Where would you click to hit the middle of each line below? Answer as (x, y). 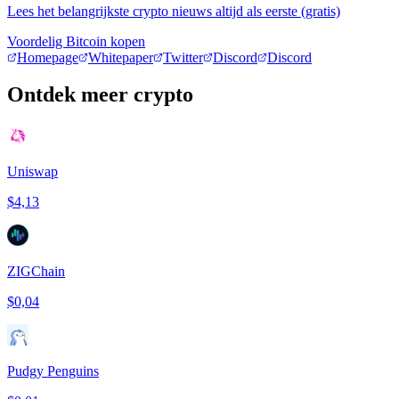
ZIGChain (36, 272)
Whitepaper (121, 57)
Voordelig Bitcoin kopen (76, 41)
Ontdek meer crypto (100, 95)
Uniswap (33, 172)
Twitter (183, 57)
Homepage (48, 57)
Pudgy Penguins (53, 371)
